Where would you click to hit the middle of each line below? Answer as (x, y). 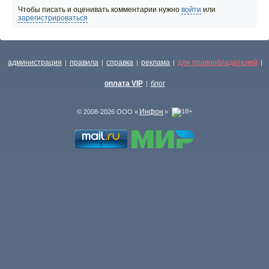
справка (120, 62)
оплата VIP (123, 83)
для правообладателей (218, 62)
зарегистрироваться (53, 18)
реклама (156, 62)
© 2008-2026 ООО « (107, 112)
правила (84, 62)
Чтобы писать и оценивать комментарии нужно (100, 10)
